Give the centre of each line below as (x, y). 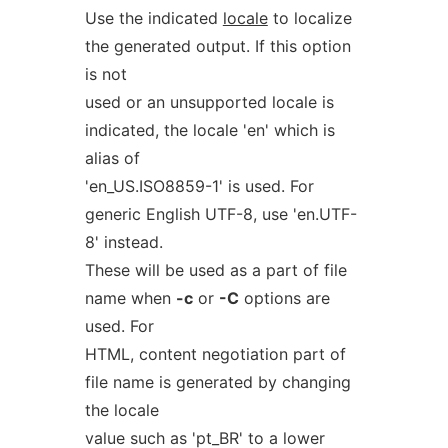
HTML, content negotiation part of (215, 354)
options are (284, 298)
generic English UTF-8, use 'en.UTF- (220, 214)
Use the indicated (153, 18)
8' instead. (123, 242)
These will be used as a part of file (215, 270)
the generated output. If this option (217, 46)
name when (130, 298)
